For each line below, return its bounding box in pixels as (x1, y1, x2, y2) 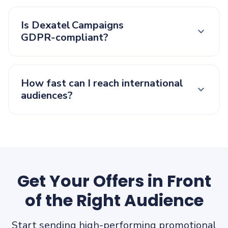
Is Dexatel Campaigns (21, 18, 124, 33)
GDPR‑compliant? (21, 31, 108, 45)
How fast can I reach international (21, 76, 183, 91)
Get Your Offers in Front (17, 169, 211, 193)
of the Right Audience (24, 189, 204, 212)
